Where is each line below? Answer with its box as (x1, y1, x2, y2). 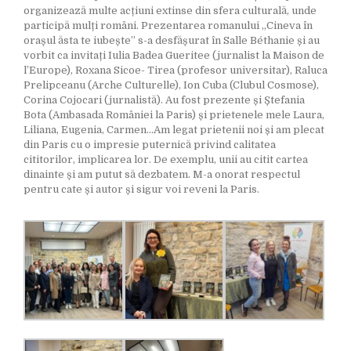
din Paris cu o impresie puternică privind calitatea (24, 139, 276, 151)
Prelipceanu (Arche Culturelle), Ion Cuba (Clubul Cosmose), (24, 79, 319, 92)
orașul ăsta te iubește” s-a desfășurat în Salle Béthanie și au (24, 34, 320, 47)
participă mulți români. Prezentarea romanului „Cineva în (24, 20, 313, 32)
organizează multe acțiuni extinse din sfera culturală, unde (24, 5, 317, 17)
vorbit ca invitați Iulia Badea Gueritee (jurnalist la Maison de (24, 49, 324, 62)
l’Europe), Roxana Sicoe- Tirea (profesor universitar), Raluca (24, 64, 327, 77)
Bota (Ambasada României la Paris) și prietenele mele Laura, (24, 109, 324, 121)
